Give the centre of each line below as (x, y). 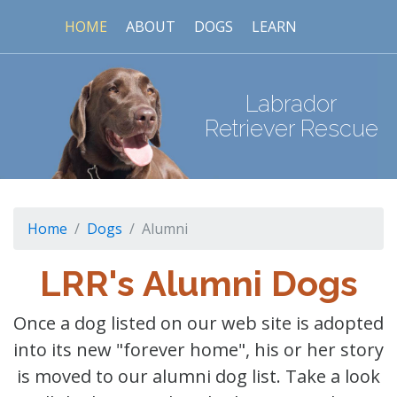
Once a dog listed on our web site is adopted (198, 323)
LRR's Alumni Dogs (198, 283)
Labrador (291, 104)
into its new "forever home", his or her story (198, 349)
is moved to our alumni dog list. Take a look (198, 376)
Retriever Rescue (291, 129)
